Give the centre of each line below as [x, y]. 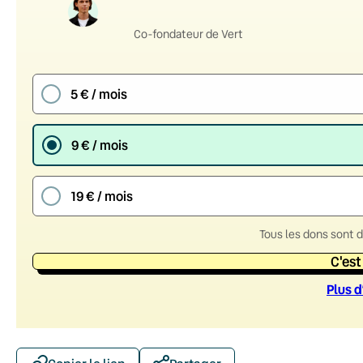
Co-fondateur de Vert [188, 34]
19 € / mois [102, 196]
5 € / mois [99, 94]
